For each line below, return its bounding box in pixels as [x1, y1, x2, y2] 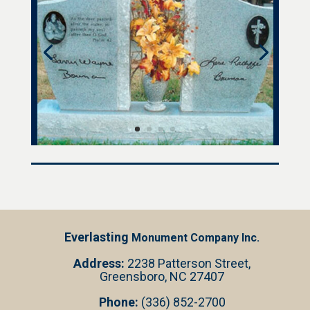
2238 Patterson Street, [125, 256, 250, 271]
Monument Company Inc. [129, 231, 259, 245]
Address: [73, 256, 125, 271]
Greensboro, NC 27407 [100, 269, 224, 284]
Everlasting [64, 230, 129, 245]
